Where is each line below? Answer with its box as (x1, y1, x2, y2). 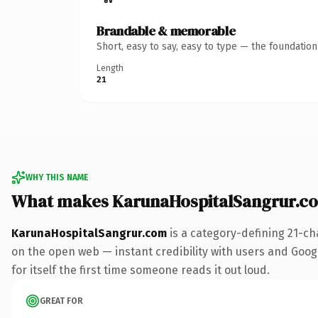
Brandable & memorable (97, 21, 236, 40)
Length (97, 62, 124, 73)
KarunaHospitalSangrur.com (11, 226, 167, 240)
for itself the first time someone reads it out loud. (11, 263, 270, 277)
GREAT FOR (40, 295, 83, 306)
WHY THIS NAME (26, 172, 88, 182)
